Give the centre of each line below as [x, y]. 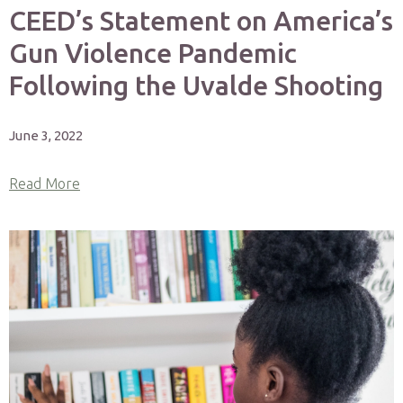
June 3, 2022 [46, 135]
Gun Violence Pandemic [153, 53]
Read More [45, 184]
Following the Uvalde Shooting [196, 85]
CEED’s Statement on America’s [201, 21]
